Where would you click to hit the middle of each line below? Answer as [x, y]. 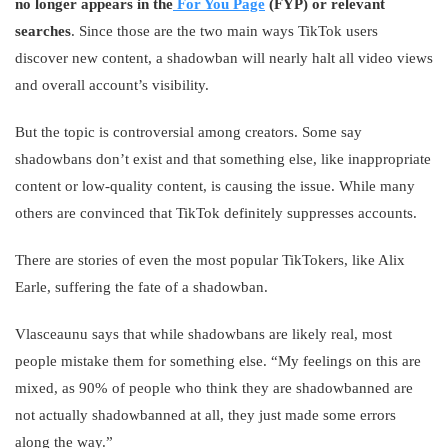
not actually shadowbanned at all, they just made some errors [205, 415]
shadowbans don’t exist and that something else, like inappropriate [223, 159]
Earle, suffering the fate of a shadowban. [141, 287]
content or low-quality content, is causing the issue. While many [215, 186]
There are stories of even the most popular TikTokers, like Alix [210, 260]
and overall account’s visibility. [112, 85]
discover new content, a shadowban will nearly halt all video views [224, 58]
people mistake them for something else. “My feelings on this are [218, 361]
